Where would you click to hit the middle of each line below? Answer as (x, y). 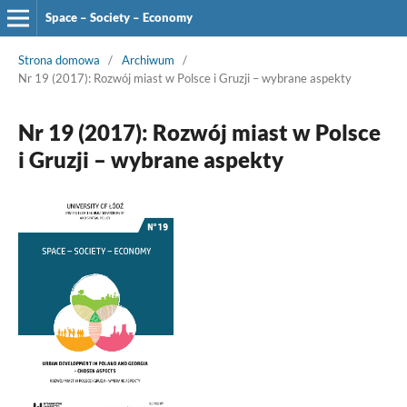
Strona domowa (59, 60)
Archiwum (148, 60)
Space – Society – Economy (119, 17)
